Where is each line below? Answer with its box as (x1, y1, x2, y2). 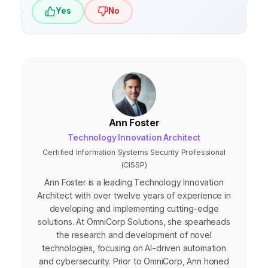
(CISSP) (121, 160, 147, 169)
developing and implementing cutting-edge (49, 203, 219, 214)
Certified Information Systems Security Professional (42, 147, 226, 157)
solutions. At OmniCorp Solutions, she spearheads (38, 216, 230, 227)
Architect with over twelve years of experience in (37, 190, 231, 200)
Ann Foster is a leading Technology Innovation (44, 176, 224, 187)
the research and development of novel (56, 229, 212, 240)
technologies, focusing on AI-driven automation (42, 242, 226, 253)
